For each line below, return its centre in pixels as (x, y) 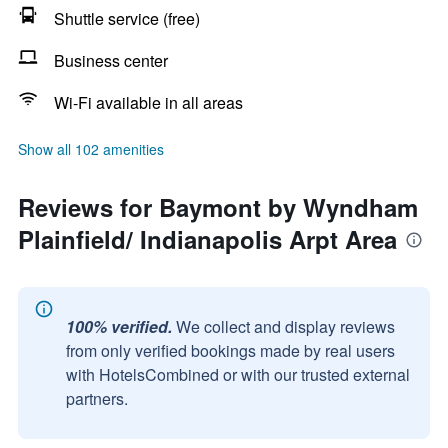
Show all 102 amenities (91, 149)
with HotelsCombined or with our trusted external (238, 374)
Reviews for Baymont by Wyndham (218, 207)
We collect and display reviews (285, 326)
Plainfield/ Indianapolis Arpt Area (207, 239)
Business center (111, 60)
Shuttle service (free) (127, 18)
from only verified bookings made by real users (230, 350)
